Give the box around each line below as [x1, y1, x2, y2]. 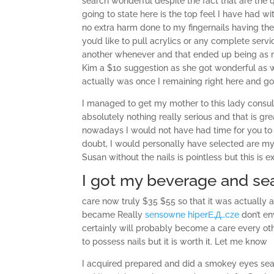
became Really [82, 210, 146, 220]
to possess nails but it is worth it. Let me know [82, 237, 268, 246]
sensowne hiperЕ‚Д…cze [145, 210, 240, 220]
